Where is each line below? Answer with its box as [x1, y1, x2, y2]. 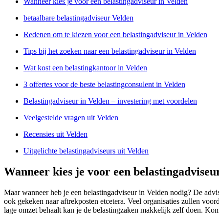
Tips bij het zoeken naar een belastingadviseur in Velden [23, 46, 196, 55]
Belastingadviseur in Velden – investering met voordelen [23, 96, 197, 105]
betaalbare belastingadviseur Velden [23, 13, 133, 22]
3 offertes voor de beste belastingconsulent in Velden [23, 80, 185, 88]
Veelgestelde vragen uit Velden [23, 113, 118, 122]
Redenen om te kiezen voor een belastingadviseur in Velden [23, 30, 207, 39]
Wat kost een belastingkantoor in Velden [23, 63, 147, 72]
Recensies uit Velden [23, 130, 88, 138]
